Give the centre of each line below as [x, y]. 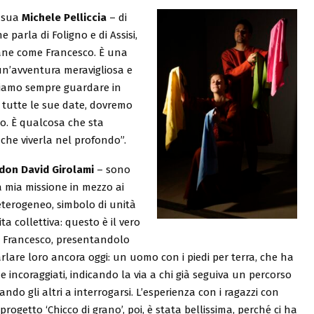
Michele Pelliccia [64, 17]
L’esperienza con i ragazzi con [207, 292]
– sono [112, 169]
